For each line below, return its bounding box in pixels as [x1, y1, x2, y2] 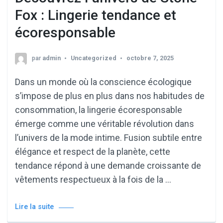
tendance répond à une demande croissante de [15, 160, 201, 171]
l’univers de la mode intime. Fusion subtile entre [15, 132, 202, 143]
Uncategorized [71, 54, 116, 62]
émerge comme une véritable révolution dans [15, 118, 194, 129]
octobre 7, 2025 [126, 54, 174, 62]
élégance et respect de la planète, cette [15, 146, 170, 157]
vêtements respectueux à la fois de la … [15, 174, 171, 185]
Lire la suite [15, 203, 54, 212]
